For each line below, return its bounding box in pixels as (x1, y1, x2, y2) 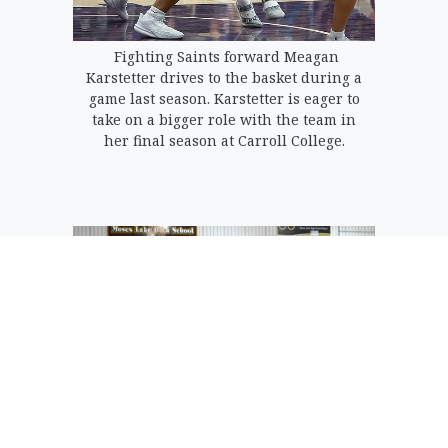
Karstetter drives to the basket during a (86, 68, 362, 88)
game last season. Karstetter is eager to (88, 89, 360, 109)
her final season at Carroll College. (103, 131, 345, 151)
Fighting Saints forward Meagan (109, 47, 339, 67)
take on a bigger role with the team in (92, 110, 356, 130)
